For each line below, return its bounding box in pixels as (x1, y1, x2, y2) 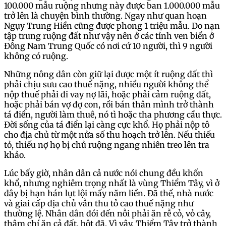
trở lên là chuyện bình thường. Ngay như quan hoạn (4, 11, 207, 21)
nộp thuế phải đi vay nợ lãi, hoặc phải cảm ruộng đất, (4, 89, 211, 100)
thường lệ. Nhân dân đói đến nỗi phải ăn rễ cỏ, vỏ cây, (4, 208, 211, 219)
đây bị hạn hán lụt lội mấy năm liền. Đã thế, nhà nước (4, 188, 213, 199)
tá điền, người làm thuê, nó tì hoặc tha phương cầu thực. (4, 109, 222, 120)
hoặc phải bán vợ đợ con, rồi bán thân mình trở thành (4, 99, 214, 110)
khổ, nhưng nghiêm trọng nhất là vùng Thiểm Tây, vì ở (4, 178, 219, 189)
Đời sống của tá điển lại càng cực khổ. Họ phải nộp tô (4, 120, 209, 130)
